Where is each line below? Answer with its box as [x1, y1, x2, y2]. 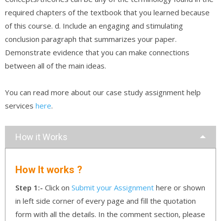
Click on [45, 182, 72, 192]
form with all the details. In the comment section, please [15, 209, 205, 219]
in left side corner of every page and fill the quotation [15, 195, 196, 206]
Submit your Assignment [72, 182, 154, 192]
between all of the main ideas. [5, 60, 106, 71]
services [5, 100, 36, 110]
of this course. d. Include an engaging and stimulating [5, 20, 183, 31]
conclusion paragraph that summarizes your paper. [5, 34, 177, 44]
